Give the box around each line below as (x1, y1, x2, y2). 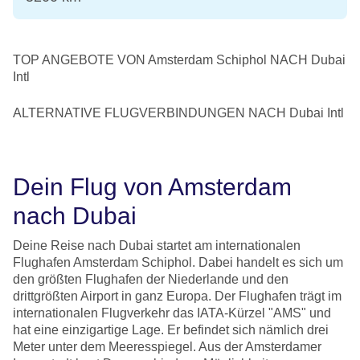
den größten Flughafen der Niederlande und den (13, 272, 288, 286)
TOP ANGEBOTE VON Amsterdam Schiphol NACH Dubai (13, 52, 346, 67)
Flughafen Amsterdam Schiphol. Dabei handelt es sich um (13, 255, 343, 269)
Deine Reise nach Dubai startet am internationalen (13, 238, 301, 252)
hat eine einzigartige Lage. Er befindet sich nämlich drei (13, 322, 329, 337)
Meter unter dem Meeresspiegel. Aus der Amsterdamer (13, 339, 321, 354)
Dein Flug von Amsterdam (13, 173, 292, 200)
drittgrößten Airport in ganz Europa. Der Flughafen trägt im (13, 288, 342, 303)
